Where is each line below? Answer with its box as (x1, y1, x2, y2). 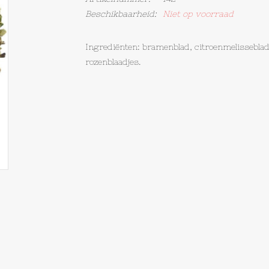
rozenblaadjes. (85, 57, 141, 67)
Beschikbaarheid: (85, 9, 157, 19)
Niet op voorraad (162, 9, 234, 19)
